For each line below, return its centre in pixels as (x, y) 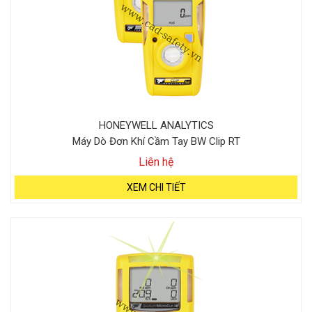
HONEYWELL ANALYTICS (156, 125)
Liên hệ (156, 162)
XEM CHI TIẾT (156, 187)
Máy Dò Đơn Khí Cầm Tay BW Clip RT (156, 141)
